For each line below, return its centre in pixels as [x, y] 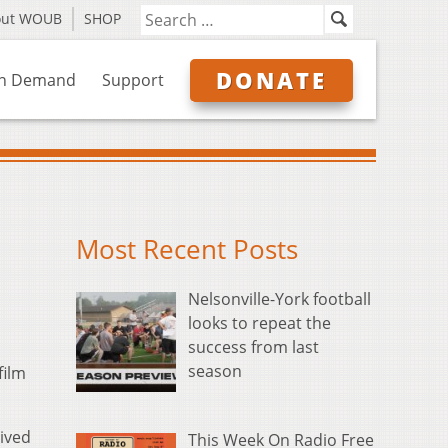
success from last [253, 347]
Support [133, 80]
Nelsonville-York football [279, 299]
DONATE [271, 80]
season [215, 371]
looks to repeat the [259, 323]
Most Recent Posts [187, 250]
